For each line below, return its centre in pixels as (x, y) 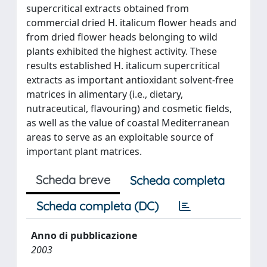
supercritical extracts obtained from (108, 8)
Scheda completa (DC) (97, 206)
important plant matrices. (84, 151)
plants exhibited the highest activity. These (122, 51)
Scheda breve (73, 180)
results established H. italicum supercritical (123, 66)
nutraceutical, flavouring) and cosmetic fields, (129, 108)
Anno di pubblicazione (84, 235)
